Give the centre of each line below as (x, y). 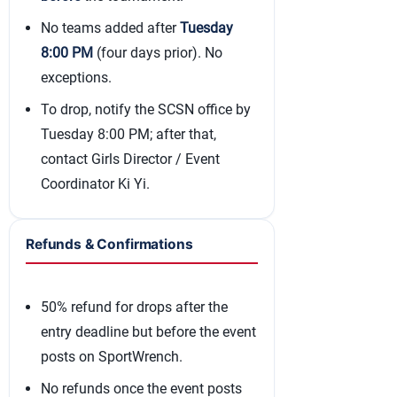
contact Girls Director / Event (130, 159)
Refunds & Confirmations (109, 244)
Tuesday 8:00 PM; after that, (128, 134)
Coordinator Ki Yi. (95, 184)
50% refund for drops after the (134, 307)
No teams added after (110, 28)
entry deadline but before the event (148, 332)
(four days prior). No (158, 53)
